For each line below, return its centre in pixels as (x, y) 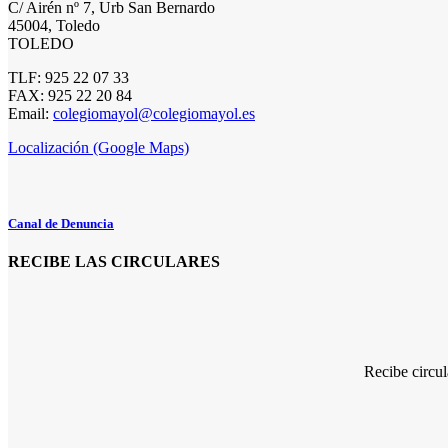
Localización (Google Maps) (98, 147)
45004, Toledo (54, 25)
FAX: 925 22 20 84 (70, 95)
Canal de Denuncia (61, 223)
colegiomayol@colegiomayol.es (154, 113)
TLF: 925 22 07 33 (68, 77)
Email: (30, 113)
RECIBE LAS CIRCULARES (114, 262)
